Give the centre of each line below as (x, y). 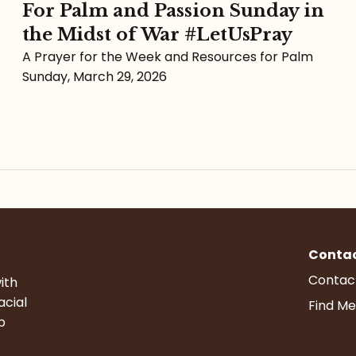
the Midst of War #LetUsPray (158, 34)
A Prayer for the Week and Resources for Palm (168, 56)
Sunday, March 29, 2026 (95, 76)
